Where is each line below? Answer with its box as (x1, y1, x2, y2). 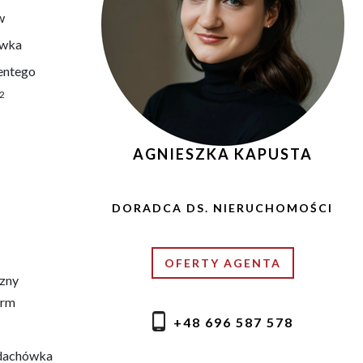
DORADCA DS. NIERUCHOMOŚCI (112, 200, 334, 215)
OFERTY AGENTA (164, 255, 281, 270)
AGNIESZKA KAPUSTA (132, 144, 313, 163)
